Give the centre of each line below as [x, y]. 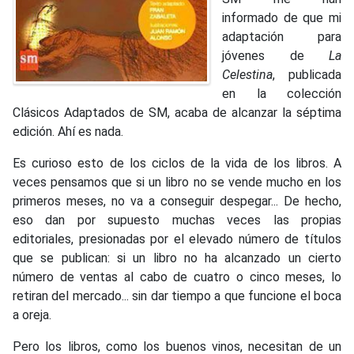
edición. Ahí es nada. [68, 132]
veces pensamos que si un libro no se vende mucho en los [177, 183]
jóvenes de [275, 56]
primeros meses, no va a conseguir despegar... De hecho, [177, 201]
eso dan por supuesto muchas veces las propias [177, 220]
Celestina [247, 75]
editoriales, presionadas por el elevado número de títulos [177, 239]
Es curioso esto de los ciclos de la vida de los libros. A [177, 164]
